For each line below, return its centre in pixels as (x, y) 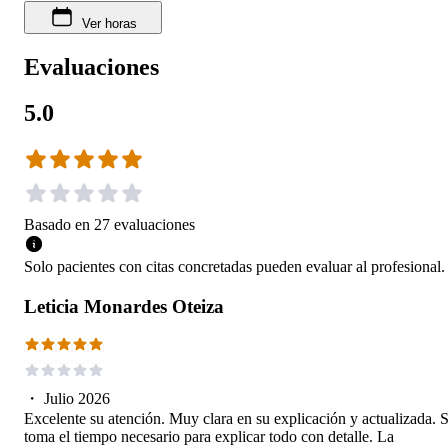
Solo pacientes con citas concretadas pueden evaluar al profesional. (234, 266)
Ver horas (109, 23)
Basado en (57, 224)
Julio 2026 (77, 398)
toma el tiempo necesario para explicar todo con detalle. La (209, 436)
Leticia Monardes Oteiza (124, 306)
